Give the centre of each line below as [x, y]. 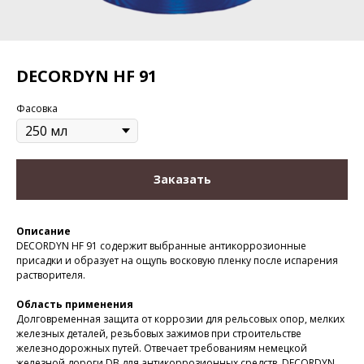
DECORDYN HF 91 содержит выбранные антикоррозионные [161, 246]
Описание [43, 231]
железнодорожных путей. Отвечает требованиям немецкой [162, 348]
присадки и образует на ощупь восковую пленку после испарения [177, 260]
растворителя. [51, 275]
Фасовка [37, 108]
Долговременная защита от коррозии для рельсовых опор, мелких [180, 319]
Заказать [182, 179]
